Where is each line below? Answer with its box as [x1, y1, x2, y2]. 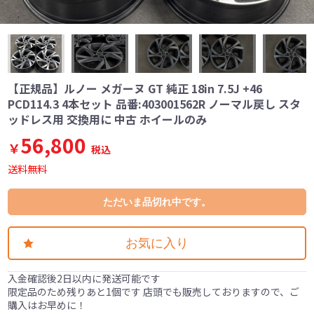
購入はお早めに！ [8, 298, 87, 313]
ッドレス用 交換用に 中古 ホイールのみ [8, 111, 207, 128]
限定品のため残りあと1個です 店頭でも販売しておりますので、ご [8, 285, 300, 299]
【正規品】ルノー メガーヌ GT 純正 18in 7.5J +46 [8, 80, 263, 97]
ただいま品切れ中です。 [103, 196, 211, 208]
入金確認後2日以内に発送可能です [8, 271, 161, 286]
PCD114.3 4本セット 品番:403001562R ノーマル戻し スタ [8, 95, 301, 113]
